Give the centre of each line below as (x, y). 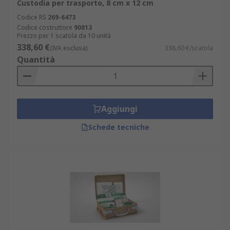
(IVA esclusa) (69, 48)
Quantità (36, 60)
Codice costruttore (45, 27)
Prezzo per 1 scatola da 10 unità (64, 36)
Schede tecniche (119, 127)
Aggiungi (119, 109)
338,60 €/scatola (189, 48)
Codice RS (32, 17)
